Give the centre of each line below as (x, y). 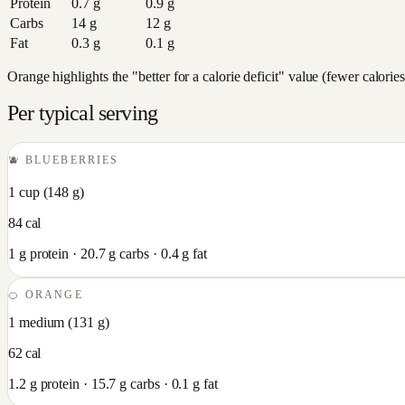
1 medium (37, 322)
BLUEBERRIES (72, 160)
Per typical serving (83, 113)
